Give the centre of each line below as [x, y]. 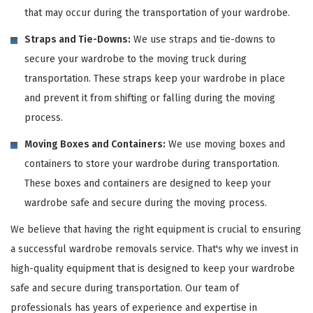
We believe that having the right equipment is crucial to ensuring [156, 229]
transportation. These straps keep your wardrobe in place [155, 78]
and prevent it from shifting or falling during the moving [150, 98]
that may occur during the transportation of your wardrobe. [157, 13]
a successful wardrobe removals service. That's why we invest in [154, 249]
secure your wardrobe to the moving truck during [136, 59]
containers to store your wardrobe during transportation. [152, 163]
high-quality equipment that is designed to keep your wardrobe [153, 268]
